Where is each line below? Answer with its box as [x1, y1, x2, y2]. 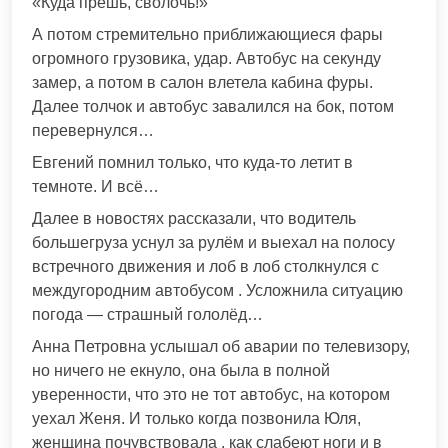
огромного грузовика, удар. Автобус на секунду [32, 50, 381, 68]
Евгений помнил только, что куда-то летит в [32, 154, 353, 172]
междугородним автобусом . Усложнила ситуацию [32, 282, 403, 300]
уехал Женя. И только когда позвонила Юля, [32, 410, 361, 428]
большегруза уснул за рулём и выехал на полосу [32, 234, 395, 252]
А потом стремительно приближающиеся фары [32, 26, 383, 44]
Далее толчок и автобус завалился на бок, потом [32, 98, 394, 116]
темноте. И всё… [32, 178, 159, 196]
